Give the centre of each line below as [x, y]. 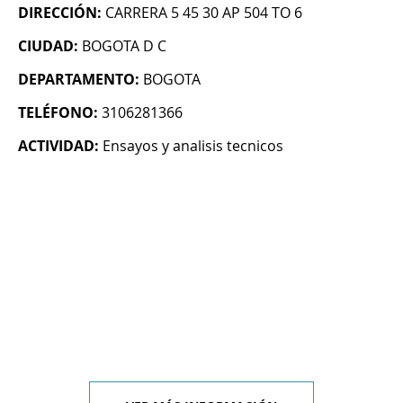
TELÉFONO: [58, 113]
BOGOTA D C [124, 46]
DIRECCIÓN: [60, 13]
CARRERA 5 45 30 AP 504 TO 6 [204, 13]
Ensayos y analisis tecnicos [193, 146]
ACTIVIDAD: [58, 146]
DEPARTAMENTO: [79, 80]
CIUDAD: [48, 46]
